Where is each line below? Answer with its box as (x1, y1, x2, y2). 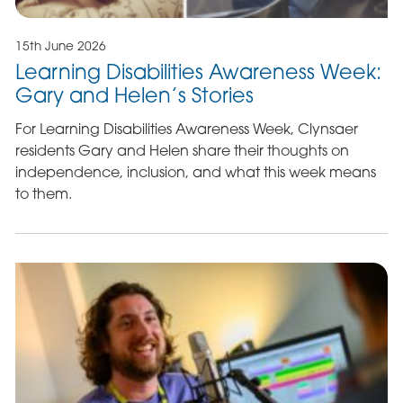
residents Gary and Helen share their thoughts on (14, 140, 349, 159)
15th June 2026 (14, 38, 106, 53)
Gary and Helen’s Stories (14, 83, 254, 108)
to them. (14, 184, 72, 202)
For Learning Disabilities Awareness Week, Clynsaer (14, 119, 358, 138)
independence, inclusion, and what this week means (14, 162, 376, 181)
